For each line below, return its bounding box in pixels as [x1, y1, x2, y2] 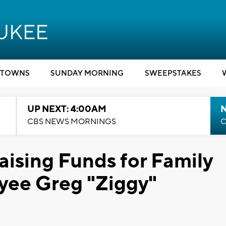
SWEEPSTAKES [144, 69, 201, 78]
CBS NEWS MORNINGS [27, 117, 116, 127]
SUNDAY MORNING [50, 69, 124, 78]
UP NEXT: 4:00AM [27, 103, 106, 115]
